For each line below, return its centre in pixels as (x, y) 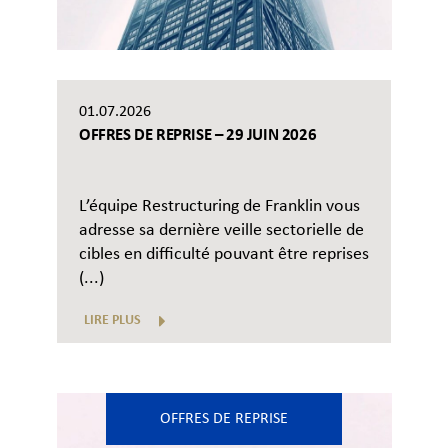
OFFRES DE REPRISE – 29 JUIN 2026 (198, 136)
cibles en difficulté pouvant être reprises (224, 255)
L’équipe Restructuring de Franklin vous (219, 207)
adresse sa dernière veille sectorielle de (221, 231)
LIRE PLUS (112, 321)
